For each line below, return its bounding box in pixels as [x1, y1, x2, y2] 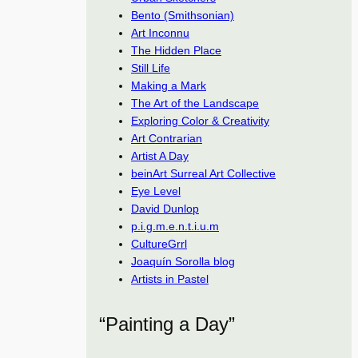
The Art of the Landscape [131, 97, 259, 109]
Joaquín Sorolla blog [131, 255, 235, 268]
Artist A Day [131, 149, 189, 162]
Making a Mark [131, 79, 206, 92]
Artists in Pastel [131, 272, 209, 285]
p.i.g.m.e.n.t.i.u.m [131, 220, 219, 233]
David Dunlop [131, 202, 199, 215]
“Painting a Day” [99, 312, 235, 335]
